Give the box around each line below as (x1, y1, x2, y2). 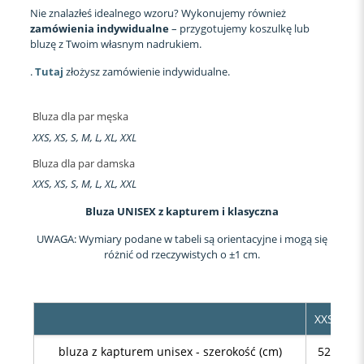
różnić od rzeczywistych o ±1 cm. (104, 246, 260, 262)
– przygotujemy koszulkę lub (168, 20, 310, 36)
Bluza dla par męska (32, 109, 128, 124)
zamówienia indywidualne (29, 20, 169, 36)
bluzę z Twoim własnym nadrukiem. (29, 36, 201, 51)
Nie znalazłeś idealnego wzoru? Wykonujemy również (29, 5, 286, 20)
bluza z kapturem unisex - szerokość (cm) (58, 343, 282, 359)
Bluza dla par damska (32, 155, 135, 171)
